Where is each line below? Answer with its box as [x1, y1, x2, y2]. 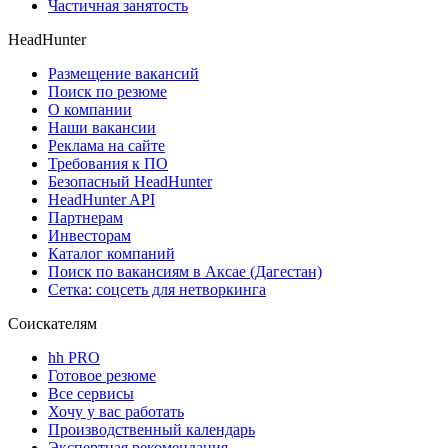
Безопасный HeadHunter [48, 172, 212, 190]
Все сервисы [48, 384, 134, 402]
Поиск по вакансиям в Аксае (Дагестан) [48, 262, 322, 280]
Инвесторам [48, 226, 131, 244]
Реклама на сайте [48, 136, 165, 154]
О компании [48, 100, 132, 118]
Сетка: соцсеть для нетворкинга [48, 280, 266, 298]
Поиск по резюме [48, 82, 167, 100]
